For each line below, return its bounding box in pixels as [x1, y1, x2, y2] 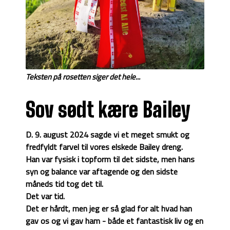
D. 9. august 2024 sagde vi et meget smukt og [26, 128, 189, 141]
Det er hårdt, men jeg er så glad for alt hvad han [26, 202, 192, 215]
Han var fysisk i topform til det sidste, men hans [26, 153, 195, 166]
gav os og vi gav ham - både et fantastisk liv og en [26, 215, 203, 227]
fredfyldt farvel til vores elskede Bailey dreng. [26, 141, 183, 154]
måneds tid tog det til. [26, 178, 103, 190]
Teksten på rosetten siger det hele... [26, 71, 140, 83]
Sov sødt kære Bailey [26, 98, 190, 123]
